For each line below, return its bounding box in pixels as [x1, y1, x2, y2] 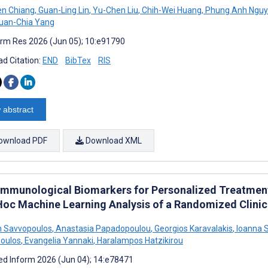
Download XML [84, 135, 142, 145]
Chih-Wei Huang [140, 5, 202, 15]
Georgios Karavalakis [153, 223, 233, 233]
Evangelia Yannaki [23, 235, 93, 245]
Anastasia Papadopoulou [54, 223, 151, 233]
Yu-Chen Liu [91, 5, 138, 15]
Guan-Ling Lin [36, 5, 89, 15]
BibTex [65, 55, 91, 65]
